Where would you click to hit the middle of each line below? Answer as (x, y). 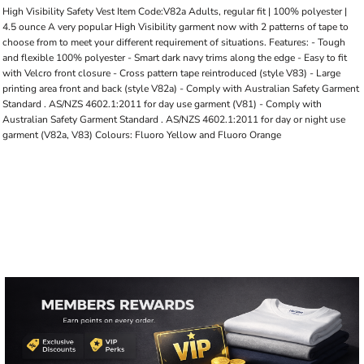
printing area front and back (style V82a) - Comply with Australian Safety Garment (181, 89)
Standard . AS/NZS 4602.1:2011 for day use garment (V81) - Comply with (162, 104)
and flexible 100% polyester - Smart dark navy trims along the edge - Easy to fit (175, 58)
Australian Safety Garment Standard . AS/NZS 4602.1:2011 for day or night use (174, 119)
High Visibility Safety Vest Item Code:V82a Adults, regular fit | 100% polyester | (175, 11)
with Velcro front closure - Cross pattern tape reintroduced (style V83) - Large (171, 73)
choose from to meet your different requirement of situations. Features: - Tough (174, 42)
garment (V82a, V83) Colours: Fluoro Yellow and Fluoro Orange (142, 135)
